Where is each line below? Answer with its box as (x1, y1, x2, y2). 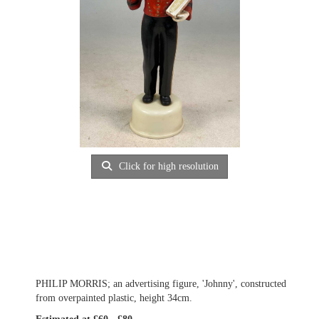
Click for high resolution (116, 161, 219, 172)
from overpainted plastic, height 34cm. (36, 293, 192, 303)
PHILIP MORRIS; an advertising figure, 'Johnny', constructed (36, 278, 286, 289)
